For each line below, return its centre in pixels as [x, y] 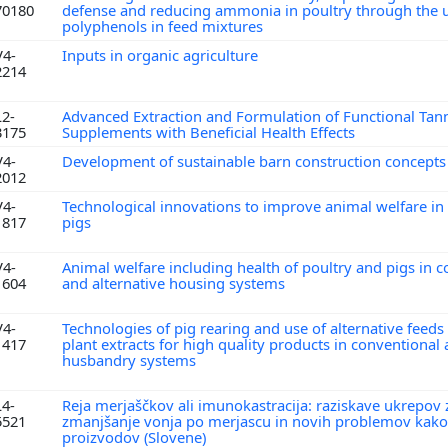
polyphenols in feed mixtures [164, 25]
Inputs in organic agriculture [162, 54]
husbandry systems [131, 359]
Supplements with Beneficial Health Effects [210, 131]
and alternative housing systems [175, 282]
